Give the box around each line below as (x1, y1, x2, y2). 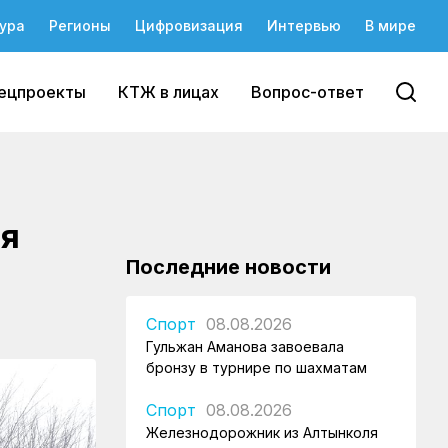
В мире (365, 17, 416, 34)
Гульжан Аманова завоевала (146, 338, 344, 355)
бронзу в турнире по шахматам (146, 359, 367, 376)
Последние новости (126, 255, 331, 279)
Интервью (267, 17, 341, 34)
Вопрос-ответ (251, 82, 364, 102)
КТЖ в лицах (118, 82, 219, 102)
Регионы (49, 17, 111, 34)
